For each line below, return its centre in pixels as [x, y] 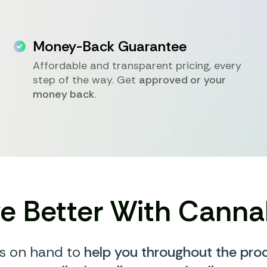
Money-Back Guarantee [110, 46]
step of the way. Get [86, 80]
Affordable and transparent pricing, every [137, 66]
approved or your [183, 80]
